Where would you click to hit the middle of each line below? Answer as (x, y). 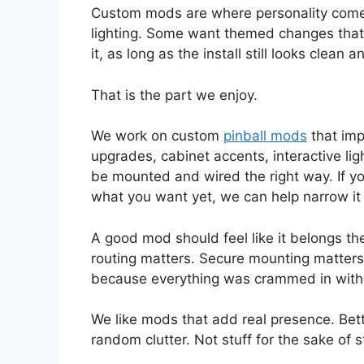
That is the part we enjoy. (174, 95)
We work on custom (157, 136)
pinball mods (265, 136)
